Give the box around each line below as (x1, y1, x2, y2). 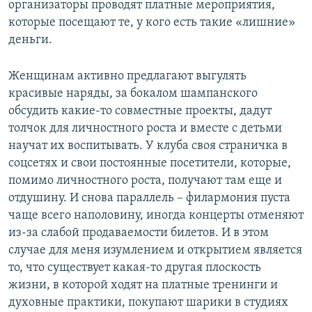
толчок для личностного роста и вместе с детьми (8, 122, 282, 136)
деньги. (8, 33, 52, 47)
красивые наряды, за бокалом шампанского (8, 87, 258, 101)
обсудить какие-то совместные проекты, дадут (8, 104, 272, 118)
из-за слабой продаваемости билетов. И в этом (8, 226, 269, 240)
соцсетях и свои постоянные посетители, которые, (8, 157, 291, 171)
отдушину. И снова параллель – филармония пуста (8, 192, 290, 205)
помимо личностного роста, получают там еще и (8, 174, 282, 188)
